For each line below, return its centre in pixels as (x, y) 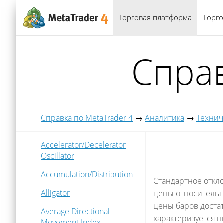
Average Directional (75, 211)
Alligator (55, 193)
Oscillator (57, 156)
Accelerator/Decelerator (83, 145)
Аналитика (165, 118)
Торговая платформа (155, 17)
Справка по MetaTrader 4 (87, 118)
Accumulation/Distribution (87, 174)
